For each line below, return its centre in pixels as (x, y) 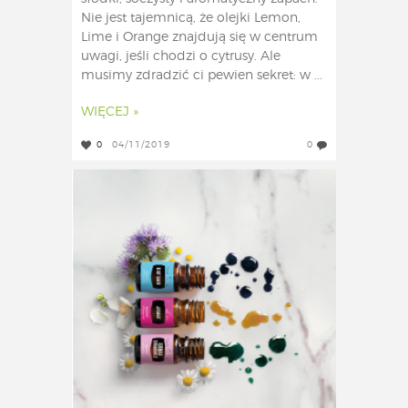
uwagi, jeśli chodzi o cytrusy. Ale (181, 57)
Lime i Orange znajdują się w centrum (199, 38)
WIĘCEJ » (110, 112)
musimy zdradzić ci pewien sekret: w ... (202, 76)
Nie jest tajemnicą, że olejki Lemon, (191, 19)
